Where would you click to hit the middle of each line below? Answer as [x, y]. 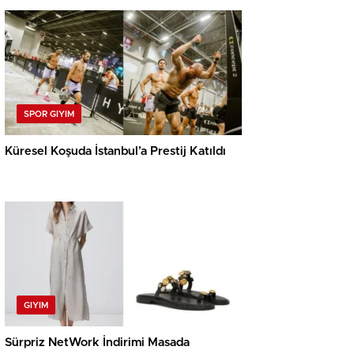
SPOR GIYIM [49, 115]
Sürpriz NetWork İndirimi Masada [97, 343]
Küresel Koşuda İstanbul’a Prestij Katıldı [115, 152]
